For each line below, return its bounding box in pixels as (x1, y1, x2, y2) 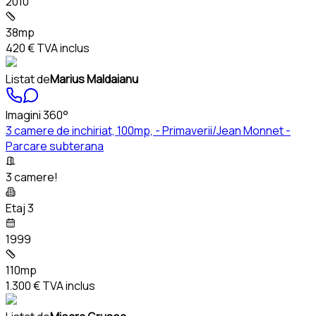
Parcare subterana (6, 138, 104, 154)
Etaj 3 (6, 200, 34, 217)
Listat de (6, 71, 50, 87)
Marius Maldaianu (50, 71, 138, 87)
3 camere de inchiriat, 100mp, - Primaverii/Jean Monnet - (6, 123, 291, 139)
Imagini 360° (6, 107, 68, 123)
